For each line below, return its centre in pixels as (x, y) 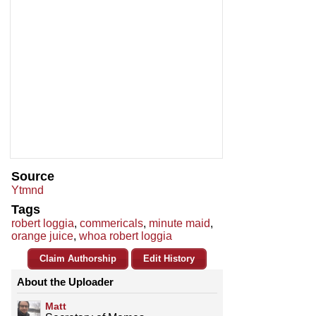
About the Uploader (65, 282)
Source (33, 177)
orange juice (42, 236)
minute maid (180, 224)
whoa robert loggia (126, 236)
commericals (111, 224)
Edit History (169, 259)
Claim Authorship (78, 259)
